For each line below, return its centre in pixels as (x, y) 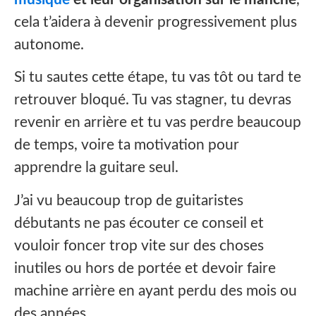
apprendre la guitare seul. (96, 168)
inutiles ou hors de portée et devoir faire (145, 268)
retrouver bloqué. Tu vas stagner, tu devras (153, 100)
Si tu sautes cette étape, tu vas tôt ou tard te (158, 78)
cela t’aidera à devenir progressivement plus (156, 22)
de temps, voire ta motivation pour (127, 145)
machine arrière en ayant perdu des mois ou (156, 291)
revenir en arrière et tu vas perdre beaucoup (158, 123)
